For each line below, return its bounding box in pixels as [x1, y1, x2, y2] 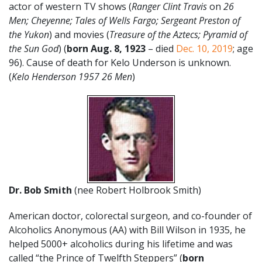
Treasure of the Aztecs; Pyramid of [109, 27, 247, 41]
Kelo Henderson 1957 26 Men [12, 70, 132, 83]
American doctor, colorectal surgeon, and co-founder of [9, 209, 252, 222]
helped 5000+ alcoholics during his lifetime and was [9, 237, 233, 250]
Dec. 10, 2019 [176, 42, 233, 55]
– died [146, 42, 176, 55]
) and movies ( [49, 27, 109, 41]
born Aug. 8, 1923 [67, 42, 146, 55]
